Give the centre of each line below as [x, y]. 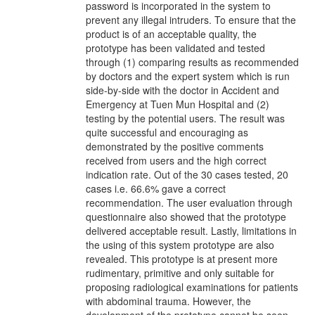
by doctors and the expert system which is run [188, 76]
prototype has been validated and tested [175, 48]
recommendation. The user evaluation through [189, 202]
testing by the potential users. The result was [185, 118]
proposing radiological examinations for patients [192, 287]
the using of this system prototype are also [180, 245]
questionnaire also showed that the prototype [186, 217]
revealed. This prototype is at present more [182, 259]
